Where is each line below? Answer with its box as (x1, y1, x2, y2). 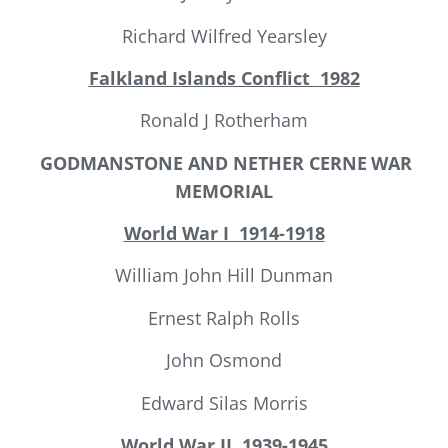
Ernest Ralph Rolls (148, 305, 300, 330)
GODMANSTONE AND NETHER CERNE (40, 150, 367, 175)
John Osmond (166, 348, 282, 373)
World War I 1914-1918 (123, 221, 325, 246)
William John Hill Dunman (115, 263, 333, 288)
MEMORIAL (175, 178, 273, 203)
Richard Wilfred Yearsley (121, 23, 327, 48)
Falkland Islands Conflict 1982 (88, 65, 360, 90)
